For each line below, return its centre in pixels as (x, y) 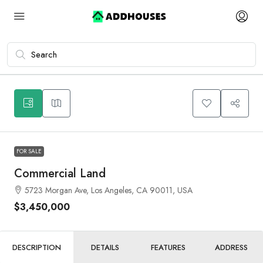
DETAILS (105, 247)
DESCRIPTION (37, 247)
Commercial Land (60, 173)
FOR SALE (29, 151)
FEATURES (168, 247)
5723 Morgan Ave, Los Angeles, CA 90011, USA (109, 190)
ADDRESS (232, 247)
